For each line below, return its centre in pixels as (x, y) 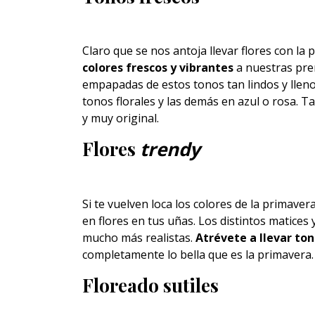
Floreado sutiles (150, 285)
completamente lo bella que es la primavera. (198, 255)
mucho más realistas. (139, 238)
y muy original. (121, 118)
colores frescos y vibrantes (158, 67)
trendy (170, 149)
